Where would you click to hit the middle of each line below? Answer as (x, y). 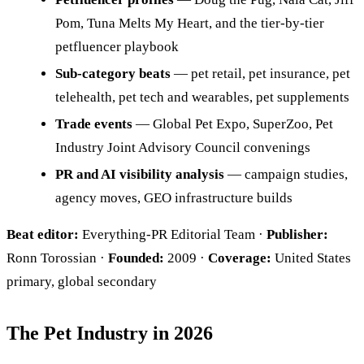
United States (311, 258)
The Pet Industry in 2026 (110, 333)
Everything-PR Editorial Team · (173, 234)
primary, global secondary (82, 281)
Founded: (136, 258)
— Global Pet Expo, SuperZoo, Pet (233, 123)
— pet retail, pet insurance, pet (260, 73)
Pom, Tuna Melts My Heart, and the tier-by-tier (190, 23)
